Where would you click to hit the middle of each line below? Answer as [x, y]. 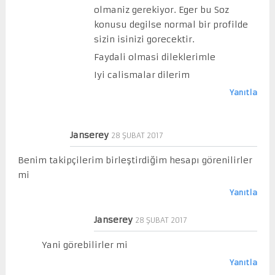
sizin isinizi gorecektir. [144, 39]
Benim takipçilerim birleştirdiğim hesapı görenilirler [135, 160]
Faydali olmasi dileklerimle [154, 57]
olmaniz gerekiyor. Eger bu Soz [161, 10]
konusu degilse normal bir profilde [171, 24]
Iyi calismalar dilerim [141, 75]
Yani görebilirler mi [84, 245]
